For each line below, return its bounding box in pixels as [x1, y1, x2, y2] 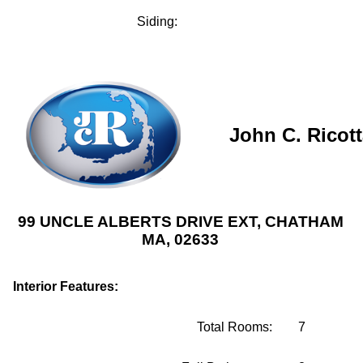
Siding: [137, 15, 177, 28]
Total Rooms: [197, 320, 272, 334]
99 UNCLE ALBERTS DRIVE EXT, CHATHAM [17, 212, 344, 230]
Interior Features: [13, 280, 118, 293]
